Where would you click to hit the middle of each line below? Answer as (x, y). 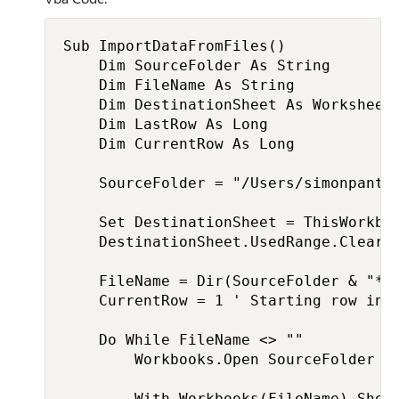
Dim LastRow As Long (166, 124)
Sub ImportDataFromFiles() (175, 46)
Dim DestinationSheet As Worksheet (228, 105)
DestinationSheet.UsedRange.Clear (224, 242)
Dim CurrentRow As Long (179, 144)
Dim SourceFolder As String (197, 65)
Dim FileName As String (179, 85)
